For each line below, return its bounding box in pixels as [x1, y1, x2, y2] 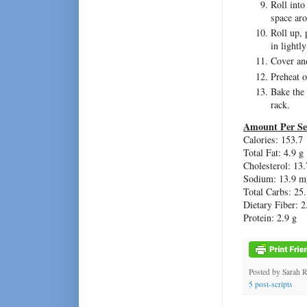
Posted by [249, 266, 282, 277]
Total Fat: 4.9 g [243, 145, 304, 159]
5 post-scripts [249, 278, 293, 289]
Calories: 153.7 [243, 132, 303, 146]
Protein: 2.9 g [243, 210, 297, 224]
